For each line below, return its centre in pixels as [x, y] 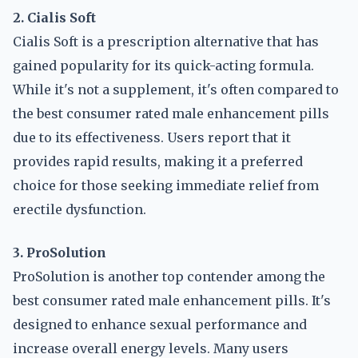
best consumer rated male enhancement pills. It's [172, 300]
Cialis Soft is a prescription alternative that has [166, 42]
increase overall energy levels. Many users [151, 348]
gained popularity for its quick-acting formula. [163, 66]
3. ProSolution [60, 253]
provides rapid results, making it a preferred [158, 161]
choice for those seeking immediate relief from [166, 185]
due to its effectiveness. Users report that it [152, 137]
